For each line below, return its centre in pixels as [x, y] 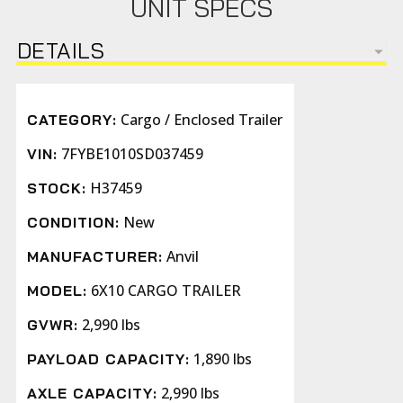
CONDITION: [74, 223]
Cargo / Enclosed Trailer [202, 120]
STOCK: [57, 188]
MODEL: [58, 291]
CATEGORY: [72, 120]
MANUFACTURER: [95, 257]
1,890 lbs [223, 359]
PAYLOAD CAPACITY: [109, 359]
